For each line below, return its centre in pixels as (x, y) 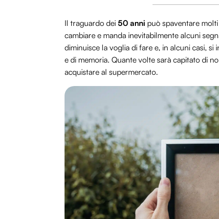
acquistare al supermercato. (111, 72)
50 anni (131, 23)
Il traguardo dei (91, 23)
